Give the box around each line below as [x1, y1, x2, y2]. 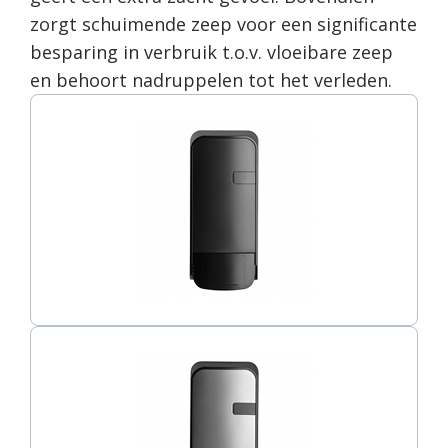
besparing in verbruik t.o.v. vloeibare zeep [30, 39, 393, 64]
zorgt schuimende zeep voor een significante [30, 11, 417, 36]
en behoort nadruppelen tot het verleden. [30, 67, 392, 92]
